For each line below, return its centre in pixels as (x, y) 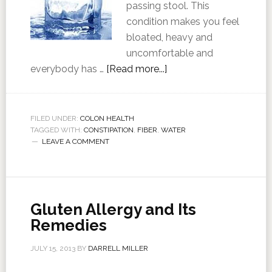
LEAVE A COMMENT (75, 141)
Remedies (68, 225)
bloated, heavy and (169, 37)
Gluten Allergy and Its (113, 209)
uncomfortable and (169, 53)
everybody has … (68, 69)
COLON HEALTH (107, 118)
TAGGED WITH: (57, 130)
